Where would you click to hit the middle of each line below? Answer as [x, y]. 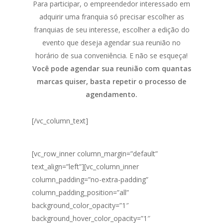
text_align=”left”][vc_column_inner [85, 167]
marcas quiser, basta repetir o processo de [111, 81]
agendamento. [111, 94]
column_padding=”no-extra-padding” [90, 179]
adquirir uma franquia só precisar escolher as [111, 17]
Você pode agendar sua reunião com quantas [111, 68]
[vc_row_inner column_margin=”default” [95, 154]
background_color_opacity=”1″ [80, 205]
